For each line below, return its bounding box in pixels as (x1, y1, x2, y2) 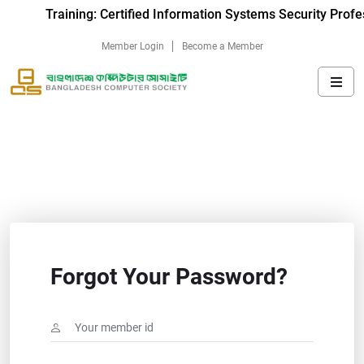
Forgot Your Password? (50, 263, 288, 290)
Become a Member (181, 41, 263, 52)
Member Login (101, 41, 164, 52)
